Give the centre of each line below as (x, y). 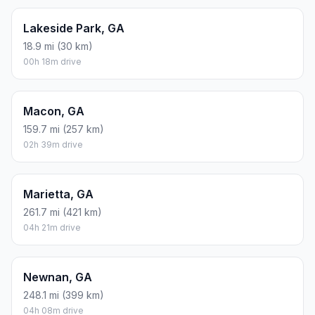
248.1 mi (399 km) (64, 295)
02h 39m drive (53, 145)
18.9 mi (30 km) (58, 46)
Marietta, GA (58, 194)
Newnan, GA (58, 277)
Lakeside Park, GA (74, 28)
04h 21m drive (52, 228)
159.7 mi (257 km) (64, 129)
